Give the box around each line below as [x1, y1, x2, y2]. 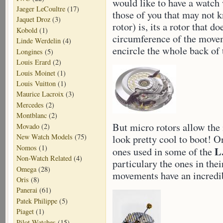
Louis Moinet [16, 68, 55, 78]
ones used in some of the [112, 145, 215, 158]
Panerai [16, 185, 37, 195]
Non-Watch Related [16, 153, 72, 163]
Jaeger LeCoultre [16, 3, 65, 13]
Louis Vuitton [16, 79, 56, 88]
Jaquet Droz [16, 14, 50, 24]
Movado [16, 121, 39, 131]
